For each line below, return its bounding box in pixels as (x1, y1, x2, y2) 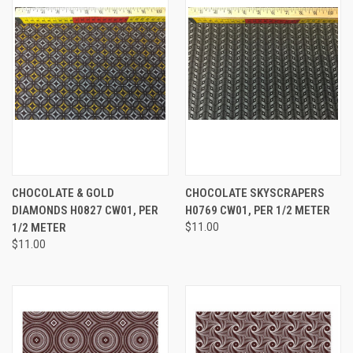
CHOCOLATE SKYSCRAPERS (184, 186, 325, 201)
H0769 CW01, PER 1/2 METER (184, 203, 330, 218)
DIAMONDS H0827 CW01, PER (12, 203, 158, 218)
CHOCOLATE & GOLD (12, 186, 114, 201)
